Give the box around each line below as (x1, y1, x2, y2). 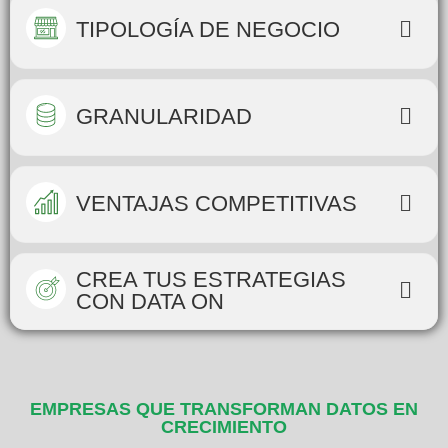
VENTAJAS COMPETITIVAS (76, 191, 357, 217)
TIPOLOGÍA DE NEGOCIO (76, 17, 340, 43)
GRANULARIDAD (76, 104, 252, 130)
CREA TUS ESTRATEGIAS (76, 267, 346, 293)
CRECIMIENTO (161, 416, 287, 437)
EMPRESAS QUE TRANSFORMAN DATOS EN (30, 398, 418, 419)
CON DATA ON (76, 289, 224, 315)
